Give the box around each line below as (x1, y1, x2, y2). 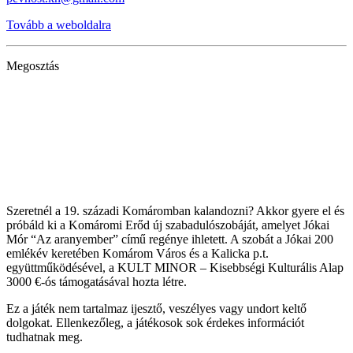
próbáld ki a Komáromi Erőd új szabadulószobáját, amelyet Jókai (6, 218, 329, 232)
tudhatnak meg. (6, 330, 83, 344)
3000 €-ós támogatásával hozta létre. (6, 275, 187, 289)
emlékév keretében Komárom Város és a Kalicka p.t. (6, 247, 269, 261)
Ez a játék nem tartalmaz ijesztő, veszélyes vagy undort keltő (6, 302, 307, 316)
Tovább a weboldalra (6, 18, 111, 32)
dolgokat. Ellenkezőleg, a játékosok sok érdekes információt (6, 316, 304, 330)
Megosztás (6, 59, 59, 73)
